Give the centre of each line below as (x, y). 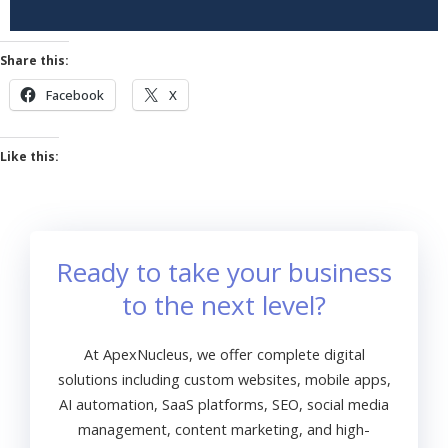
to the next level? (224, 304)
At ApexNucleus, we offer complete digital (224, 353)
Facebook (75, 95)
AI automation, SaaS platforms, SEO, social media (224, 403)
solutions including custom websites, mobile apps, (224, 378)
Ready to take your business (224, 271)
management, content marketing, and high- (224, 428)
